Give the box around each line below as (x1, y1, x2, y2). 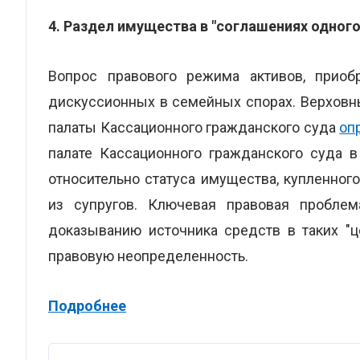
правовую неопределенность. (48, 247, 248, 264)
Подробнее (48, 297, 126, 314)
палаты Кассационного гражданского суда (48, 119, 340, 136)
